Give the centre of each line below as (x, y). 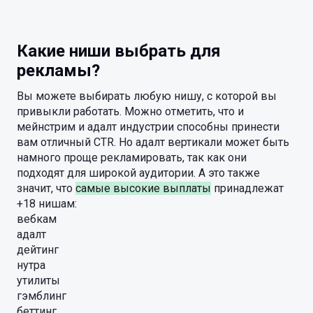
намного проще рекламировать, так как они (132, 158)
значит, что (46, 188)
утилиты (38, 281)
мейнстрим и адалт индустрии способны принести (148, 127)
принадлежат (247, 188)
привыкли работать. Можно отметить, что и (130, 111)
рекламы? (58, 71)
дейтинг (38, 250)
